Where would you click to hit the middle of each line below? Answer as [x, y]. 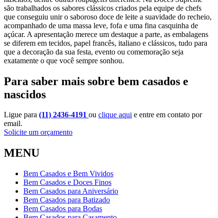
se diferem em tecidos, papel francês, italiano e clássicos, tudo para [106, 43]
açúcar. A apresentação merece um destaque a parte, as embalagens [106, 34]
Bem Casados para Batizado [67, 200]
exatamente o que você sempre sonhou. [64, 60]
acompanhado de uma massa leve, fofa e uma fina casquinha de [101, 25]
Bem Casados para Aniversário [71, 191]
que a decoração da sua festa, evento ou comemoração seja [94, 52]
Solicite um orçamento [38, 132]
